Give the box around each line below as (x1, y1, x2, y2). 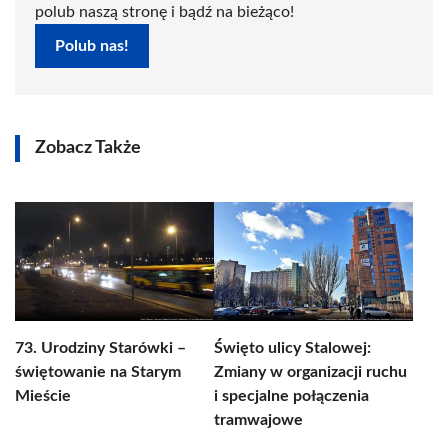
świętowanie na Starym (15, 364, 181, 380)
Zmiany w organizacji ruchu (214, 364, 407, 380)
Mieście (15, 388, 71, 404)
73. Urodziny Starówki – (15, 340, 186, 356)
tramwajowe (214, 412, 303, 428)
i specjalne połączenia (214, 388, 369, 404)
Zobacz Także (35, 139, 141, 157)
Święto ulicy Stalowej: (214, 340, 371, 356)
